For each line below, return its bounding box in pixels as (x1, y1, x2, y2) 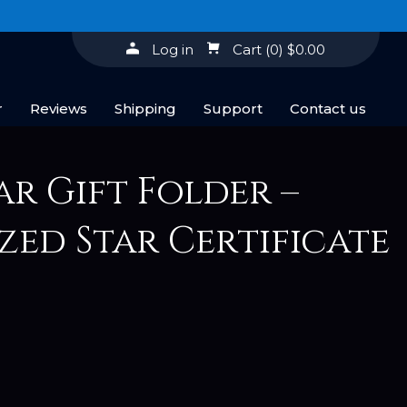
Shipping (114, 100, 176, 117)
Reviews (30, 100, 87, 117)
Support (203, 100, 263, 117)
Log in (152, 41, 194, 58)
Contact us (290, 100, 366, 117)
